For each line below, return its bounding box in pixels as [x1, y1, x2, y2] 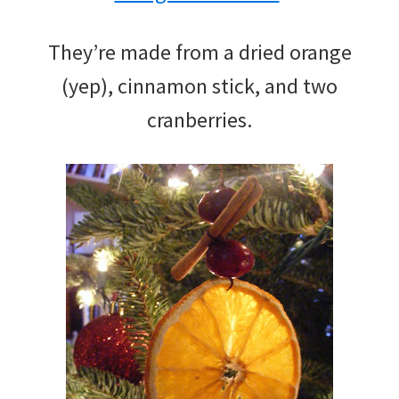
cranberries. [147, 105, 252, 134]
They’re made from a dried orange [47, 37, 352, 66]
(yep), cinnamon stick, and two [61, 71, 338, 100]
